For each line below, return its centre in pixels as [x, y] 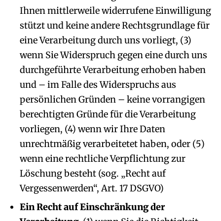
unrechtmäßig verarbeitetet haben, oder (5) [112, 144]
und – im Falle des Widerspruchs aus [98, 85]
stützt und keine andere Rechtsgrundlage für [115, 25]
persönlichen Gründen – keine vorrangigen [112, 99]
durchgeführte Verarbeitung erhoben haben [113, 70]
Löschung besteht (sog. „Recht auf [93, 173]
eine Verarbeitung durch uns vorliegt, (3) [106, 40]
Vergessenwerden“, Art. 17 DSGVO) [92, 188]
